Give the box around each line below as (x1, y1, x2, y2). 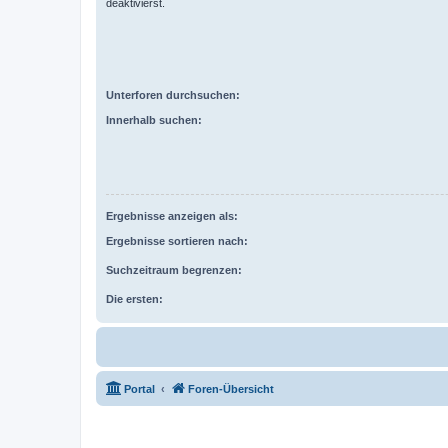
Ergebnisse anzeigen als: (106, 210, 238, 223)
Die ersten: (106, 292, 163, 305)
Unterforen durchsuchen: (106, 89, 240, 101)
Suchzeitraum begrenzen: (106, 263, 242, 276)
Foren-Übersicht (188, 382, 274, 395)
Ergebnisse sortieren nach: (106, 234, 248, 247)
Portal (124, 382, 155, 395)
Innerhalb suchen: (106, 113, 202, 126)
